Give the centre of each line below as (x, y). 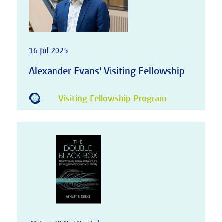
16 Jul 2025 (48, 50)
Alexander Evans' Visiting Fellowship (107, 71)
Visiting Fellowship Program (112, 99)
